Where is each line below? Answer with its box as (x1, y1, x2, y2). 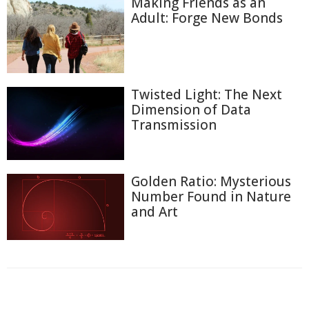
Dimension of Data (131, 101, 251, 119)
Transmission (131, 116, 217, 134)
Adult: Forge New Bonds (131, 8, 283, 27)
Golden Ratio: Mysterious (131, 172, 291, 191)
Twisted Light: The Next (131, 86, 282, 104)
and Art (131, 203, 178, 221)
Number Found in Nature (131, 188, 291, 206)
